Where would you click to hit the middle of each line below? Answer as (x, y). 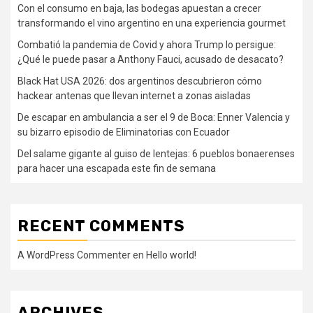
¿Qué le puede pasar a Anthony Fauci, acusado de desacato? (151, 60)
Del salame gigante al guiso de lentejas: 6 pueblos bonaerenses (156, 154)
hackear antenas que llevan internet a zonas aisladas (134, 96)
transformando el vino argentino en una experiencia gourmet (152, 23)
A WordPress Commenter (74, 255)
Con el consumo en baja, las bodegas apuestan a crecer (139, 9)
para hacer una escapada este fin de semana (117, 169)
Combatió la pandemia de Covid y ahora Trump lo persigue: (147, 45)
